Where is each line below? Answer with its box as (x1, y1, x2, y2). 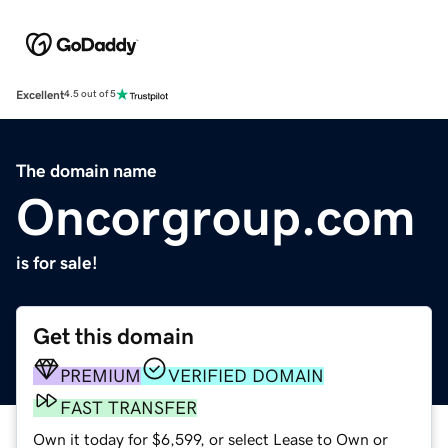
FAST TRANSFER (60, 398, 197, 417)
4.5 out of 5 (64, 89, 116, 100)
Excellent (16, 88, 64, 101)
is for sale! (16, 253, 98, 272)
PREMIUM (60, 366, 141, 385)
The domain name (16, 161, 157, 180)
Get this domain (33, 324, 194, 348)
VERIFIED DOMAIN (168, 366, 324, 385)
